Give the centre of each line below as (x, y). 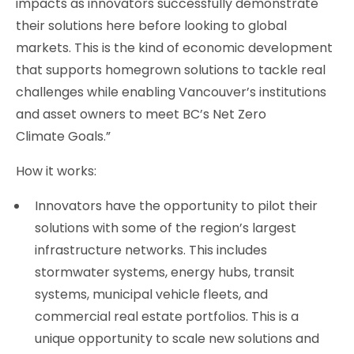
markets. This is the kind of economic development (174, 48)
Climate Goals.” (63, 137)
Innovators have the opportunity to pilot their (176, 206)
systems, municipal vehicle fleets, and (151, 295)
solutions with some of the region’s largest (166, 228)
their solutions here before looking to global (151, 26)
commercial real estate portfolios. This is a (167, 317)
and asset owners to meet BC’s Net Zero (141, 115)
